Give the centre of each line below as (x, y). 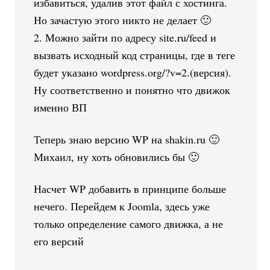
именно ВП (61, 107)
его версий (59, 241)
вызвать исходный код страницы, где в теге (135, 55)
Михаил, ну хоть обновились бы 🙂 (117, 156)
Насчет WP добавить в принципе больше (130, 188)
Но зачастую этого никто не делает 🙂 (123, 20)
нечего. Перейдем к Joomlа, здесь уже (122, 206)
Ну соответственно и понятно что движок (132, 89)
